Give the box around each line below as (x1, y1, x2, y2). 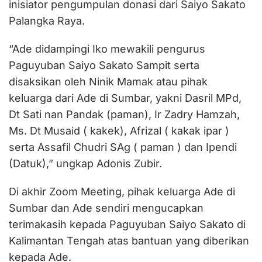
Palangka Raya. (9, 15, 85, 27)
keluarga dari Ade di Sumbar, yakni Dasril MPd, (9, 92, 242, 105)
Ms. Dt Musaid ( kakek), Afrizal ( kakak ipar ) (9, 125, 229, 137)
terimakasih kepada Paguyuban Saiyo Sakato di (9, 218, 246, 231)
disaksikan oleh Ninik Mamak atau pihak (9, 75, 208, 88)
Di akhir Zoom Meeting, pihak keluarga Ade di (9, 185, 235, 198)
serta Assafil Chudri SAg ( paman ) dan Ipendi (9, 141, 237, 154)
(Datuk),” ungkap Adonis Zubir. (9, 157, 162, 170)
